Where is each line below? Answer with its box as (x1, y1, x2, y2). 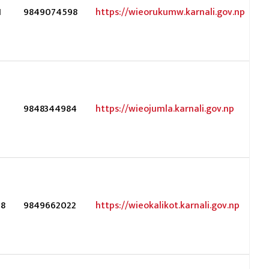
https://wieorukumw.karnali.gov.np (95, 4, 245, 20)
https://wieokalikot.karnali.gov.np (95, 198, 240, 214)
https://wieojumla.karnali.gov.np (95, 101, 234, 117)
